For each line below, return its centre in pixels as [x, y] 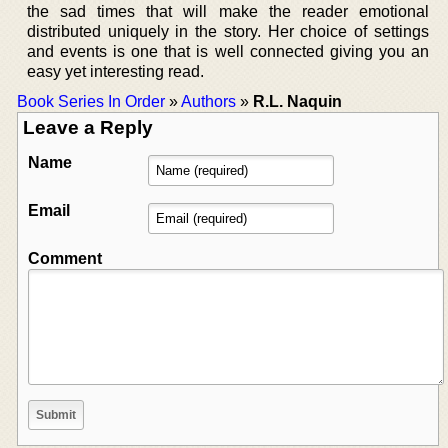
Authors [208, 101]
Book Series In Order [91, 101]
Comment [65, 258]
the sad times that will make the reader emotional [228, 11]
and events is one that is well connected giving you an [228, 51]
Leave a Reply [88, 127]
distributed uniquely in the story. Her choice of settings [228, 31]
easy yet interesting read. [115, 71]
